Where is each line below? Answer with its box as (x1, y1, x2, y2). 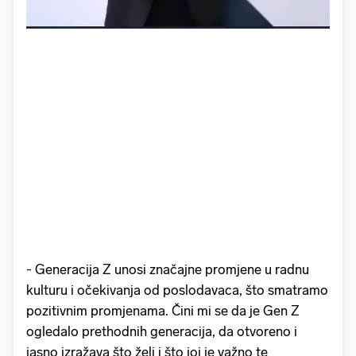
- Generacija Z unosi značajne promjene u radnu (26, 261, 309, 278)
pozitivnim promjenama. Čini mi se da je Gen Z (26, 303, 300, 319)
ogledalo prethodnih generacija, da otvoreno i (26, 323, 297, 340)
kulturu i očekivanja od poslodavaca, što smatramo (26, 282, 328, 299)
